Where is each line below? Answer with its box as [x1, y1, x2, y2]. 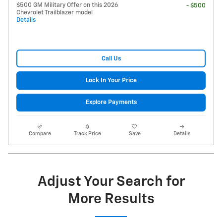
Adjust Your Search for [37, 174, 185, 189]
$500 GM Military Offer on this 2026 [16, 2, 118, 9]
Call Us [101, 55, 121, 62]
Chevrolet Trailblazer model [16, 9, 93, 16]
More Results [67, 192, 155, 206]
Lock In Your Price [85, 77, 137, 84]
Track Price [73, 131, 101, 136]
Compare [29, 131, 52, 136]
